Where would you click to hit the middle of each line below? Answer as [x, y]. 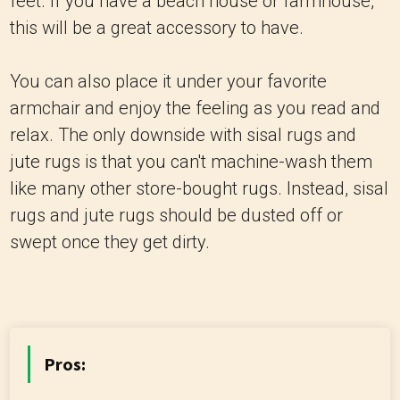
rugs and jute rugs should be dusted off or [176, 215]
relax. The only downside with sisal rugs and [183, 135]
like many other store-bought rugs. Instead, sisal [199, 188]
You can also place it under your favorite [168, 81]
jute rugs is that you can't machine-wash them [191, 162]
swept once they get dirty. [110, 242]
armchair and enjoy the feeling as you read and [195, 108]
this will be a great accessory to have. [157, 28]
